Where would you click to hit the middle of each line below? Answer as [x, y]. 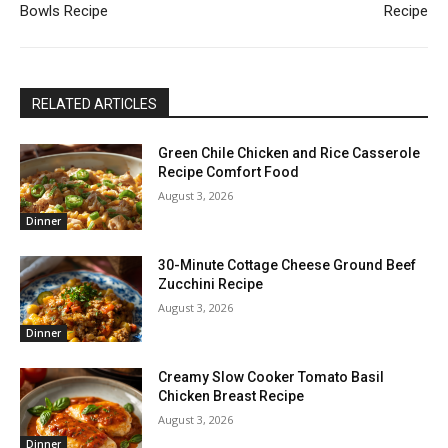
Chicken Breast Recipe [231, 395]
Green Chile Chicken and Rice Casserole [289, 153]
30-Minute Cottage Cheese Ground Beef [287, 265]
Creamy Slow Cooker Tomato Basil [271, 376]
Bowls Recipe [64, 11]
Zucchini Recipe [211, 284]
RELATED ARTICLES [94, 104]
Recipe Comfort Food [229, 172]
